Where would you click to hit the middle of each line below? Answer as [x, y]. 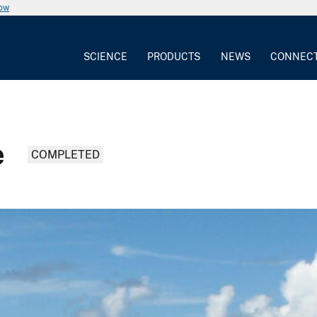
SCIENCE [106, 56]
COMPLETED [65, 154]
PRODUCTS [174, 56]
